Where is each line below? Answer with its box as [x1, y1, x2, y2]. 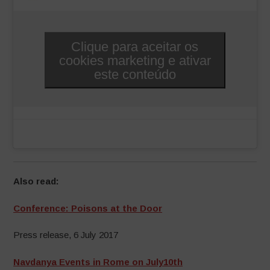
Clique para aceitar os [71, 39, 199, 54]
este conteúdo [93, 66, 176, 82]
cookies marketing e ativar [58, 52, 211, 68]
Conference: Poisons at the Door [13, 202, 163, 213]
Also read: [13, 176, 60, 187]
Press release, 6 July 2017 [13, 230, 119, 240]
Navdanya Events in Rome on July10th [13, 256, 183, 267]
